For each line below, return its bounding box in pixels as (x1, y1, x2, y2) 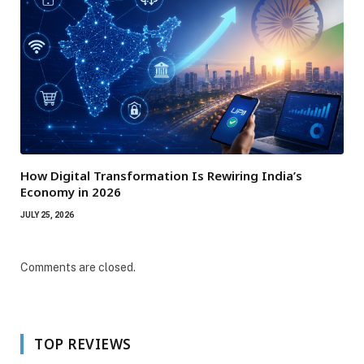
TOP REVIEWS (34, 334, 132, 353)
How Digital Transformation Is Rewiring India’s (20, 167, 302, 184)
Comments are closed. (20, 260, 136, 274)
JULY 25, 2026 (20, 210, 74, 219)
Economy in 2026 (20, 183, 121, 200)
